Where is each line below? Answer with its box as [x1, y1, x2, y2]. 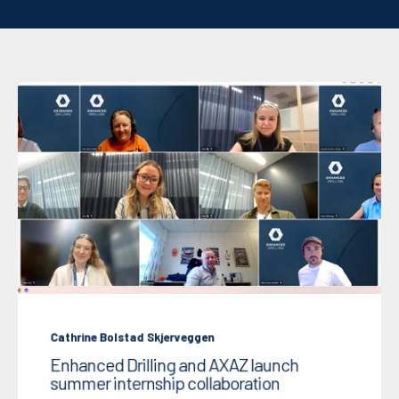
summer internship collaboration [50, 371, 280, 394]
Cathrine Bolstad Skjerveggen [50, 330, 215, 345]
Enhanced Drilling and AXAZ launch [50, 353, 299, 376]
